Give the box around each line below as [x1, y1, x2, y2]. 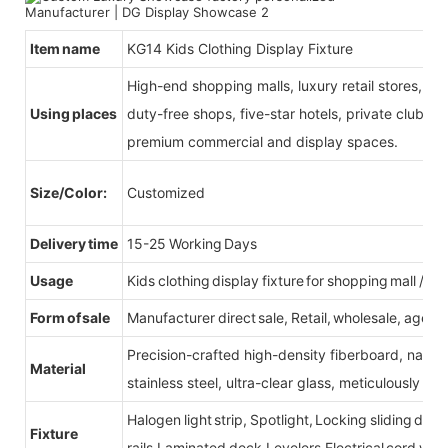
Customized [127, 183, 205, 201]
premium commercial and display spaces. [127, 132, 398, 150]
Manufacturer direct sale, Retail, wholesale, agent [127, 308, 442, 326]
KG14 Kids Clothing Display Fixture [127, 39, 353, 57]
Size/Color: [30, 183, 109, 201]
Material [30, 359, 86, 377]
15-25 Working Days [127, 234, 257, 252]
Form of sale [30, 308, 110, 326]
